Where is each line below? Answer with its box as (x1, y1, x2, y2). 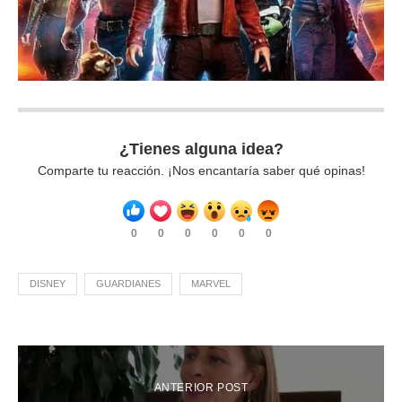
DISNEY (30, 278, 66, 290)
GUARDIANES (96, 278, 161, 290)
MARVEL (191, 278, 231, 290)
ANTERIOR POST (153, 381, 249, 395)
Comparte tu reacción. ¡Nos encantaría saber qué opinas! (37, 163, 365, 179)
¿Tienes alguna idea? (118, 140, 284, 159)
